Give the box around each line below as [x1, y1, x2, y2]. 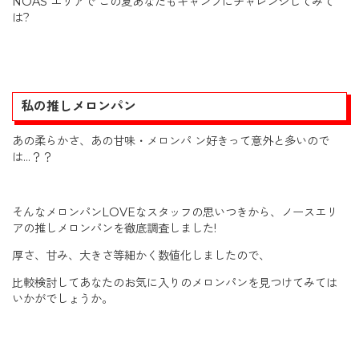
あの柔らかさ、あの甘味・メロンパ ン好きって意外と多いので [12, 133, 329, 148]
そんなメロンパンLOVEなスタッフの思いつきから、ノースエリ [12, 204, 337, 220]
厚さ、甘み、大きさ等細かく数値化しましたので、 [12, 248, 270, 263]
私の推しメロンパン [21, 99, 136, 115]
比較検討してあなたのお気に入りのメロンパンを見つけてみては [12, 276, 337, 291]
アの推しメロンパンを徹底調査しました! [12, 220, 216, 236]
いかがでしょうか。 [12, 292, 113, 307]
